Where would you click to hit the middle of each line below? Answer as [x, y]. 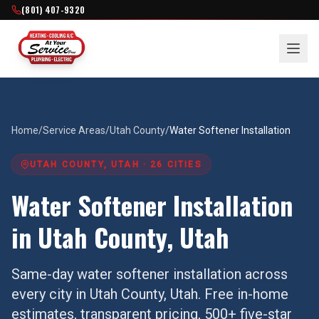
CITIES [183, 164]
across [265, 274]
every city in [51, 294]
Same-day [44, 274]
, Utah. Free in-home [226, 294]
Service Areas [74, 130]
